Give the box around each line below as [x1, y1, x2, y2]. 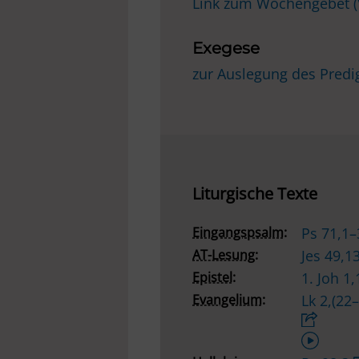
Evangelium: [192, 291, 265, 309]
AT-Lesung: [192, 246, 258, 264]
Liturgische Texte [192, 183, 317, 205]
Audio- [301, 329, 343, 345]
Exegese [192, 38, 260, 58]
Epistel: [192, 268, 236, 287]
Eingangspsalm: [192, 224, 287, 242]
